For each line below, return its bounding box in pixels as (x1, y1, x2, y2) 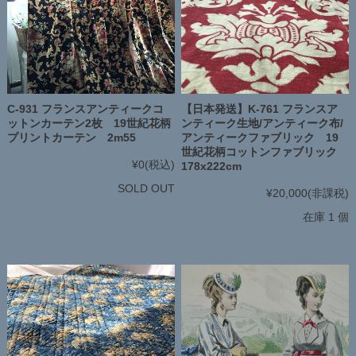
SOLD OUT (117, 182, 175, 195)
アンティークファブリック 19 (181, 131, 339, 145)
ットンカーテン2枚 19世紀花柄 (6, 117, 171, 130)
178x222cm (181, 160, 242, 173)
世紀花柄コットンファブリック (181, 145, 338, 159)
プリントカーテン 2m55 (6, 131, 136, 145)
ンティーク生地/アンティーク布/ (181, 117, 344, 130)
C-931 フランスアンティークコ (6, 103, 164, 116)
